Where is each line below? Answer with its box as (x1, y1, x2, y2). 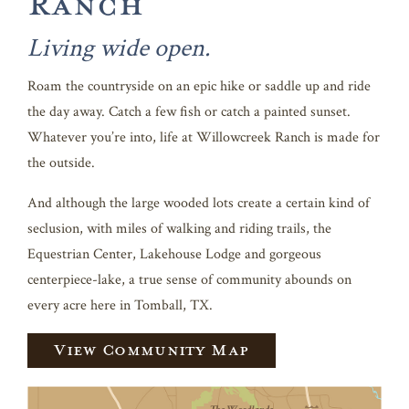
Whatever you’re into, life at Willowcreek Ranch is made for (27, 127, 380, 147)
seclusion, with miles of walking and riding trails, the (27, 218, 331, 238)
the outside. (27, 152, 95, 173)
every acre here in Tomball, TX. (27, 295, 213, 315)
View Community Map (54, 338, 249, 361)
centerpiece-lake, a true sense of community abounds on (27, 269, 351, 289)
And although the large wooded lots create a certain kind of (27, 193, 370, 213)
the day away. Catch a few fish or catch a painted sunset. (27, 101, 351, 121)
